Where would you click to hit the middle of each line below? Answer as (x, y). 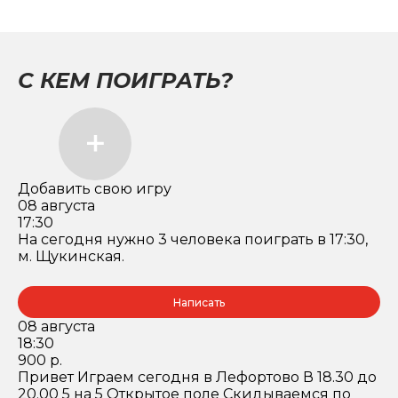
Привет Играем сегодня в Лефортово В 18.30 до (197, 377)
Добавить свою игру (95, 189)
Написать (199, 302)
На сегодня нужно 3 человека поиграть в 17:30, (193, 239)
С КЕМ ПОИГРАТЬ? (125, 80)
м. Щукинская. (71, 256)
